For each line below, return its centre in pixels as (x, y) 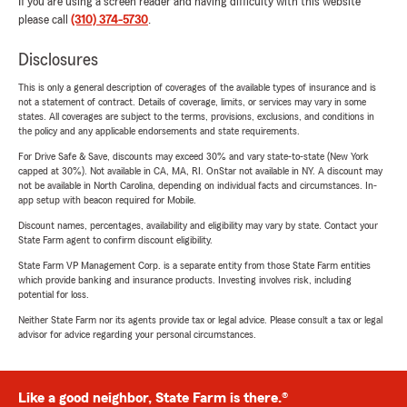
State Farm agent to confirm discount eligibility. (115, 240)
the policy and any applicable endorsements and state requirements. (159, 131)
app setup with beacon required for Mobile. (107, 200)
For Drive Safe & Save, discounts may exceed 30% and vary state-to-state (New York (194, 157)
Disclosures (58, 60)
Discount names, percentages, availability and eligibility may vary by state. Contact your (198, 226)
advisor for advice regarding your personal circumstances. (137, 335)
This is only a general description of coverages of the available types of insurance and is (197, 88)
